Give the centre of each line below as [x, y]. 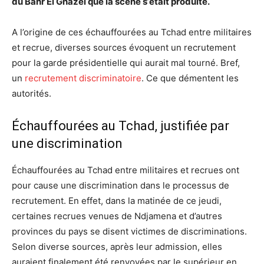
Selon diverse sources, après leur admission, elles [117, 246]
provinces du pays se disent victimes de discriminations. [129, 231]
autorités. [32, 93]
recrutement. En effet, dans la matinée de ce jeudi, [117, 200]
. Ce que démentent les [190, 78]
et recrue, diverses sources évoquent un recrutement [124, 47]
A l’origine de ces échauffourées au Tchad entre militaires [132, 32]
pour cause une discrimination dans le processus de [121, 185]
